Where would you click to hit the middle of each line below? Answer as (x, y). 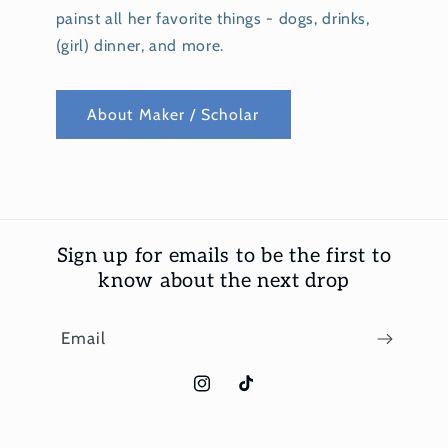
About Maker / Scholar (173, 114)
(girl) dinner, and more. (139, 45)
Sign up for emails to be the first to (224, 256)
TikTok (256, 394)
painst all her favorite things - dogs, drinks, (212, 18)
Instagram (225, 394)
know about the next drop (224, 281)
